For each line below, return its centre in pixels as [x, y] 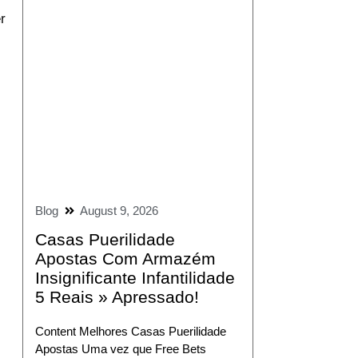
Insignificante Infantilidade [135, 278]
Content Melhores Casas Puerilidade [130, 332]
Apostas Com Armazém [125, 259]
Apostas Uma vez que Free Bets [120, 349]
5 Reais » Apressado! [117, 297]
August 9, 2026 [119, 211]
